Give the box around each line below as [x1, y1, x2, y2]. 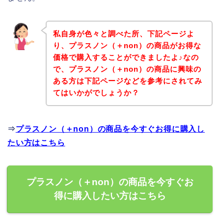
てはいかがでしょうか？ [53, 88, 139, 97]
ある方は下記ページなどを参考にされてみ [53, 76, 202, 85]
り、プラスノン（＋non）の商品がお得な [53, 41, 201, 50]
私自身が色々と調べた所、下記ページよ [53, 29, 194, 38]
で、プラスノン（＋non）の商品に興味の [53, 64, 201, 73]
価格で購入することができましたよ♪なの [53, 53, 199, 61]
